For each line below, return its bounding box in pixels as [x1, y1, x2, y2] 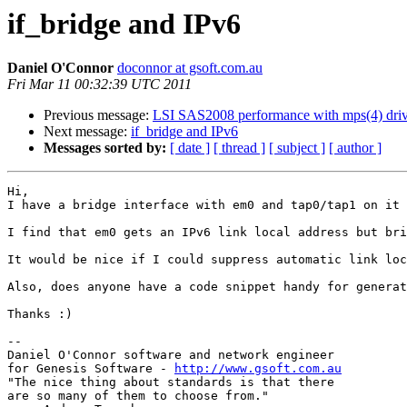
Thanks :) [7, 307, 73, 322]
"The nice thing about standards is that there [7, 375, 334, 390]
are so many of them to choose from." [7, 389, 269, 403]
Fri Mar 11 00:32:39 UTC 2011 [7, 76, 192, 93]
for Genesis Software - [7, 362, 174, 376]
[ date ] [170, 140, 210, 156]
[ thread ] [213, 140, 265, 156]
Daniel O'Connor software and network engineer [7, 348, 334, 362]
